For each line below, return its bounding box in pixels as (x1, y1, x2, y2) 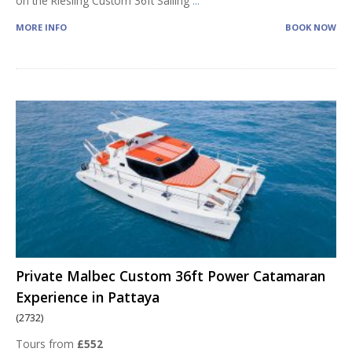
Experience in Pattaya (16, 288, 159, 306)
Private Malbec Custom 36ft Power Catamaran (16, 266, 325, 285)
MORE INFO (16, 21, 67, 33)
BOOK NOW (285, 21, 336, 33)
